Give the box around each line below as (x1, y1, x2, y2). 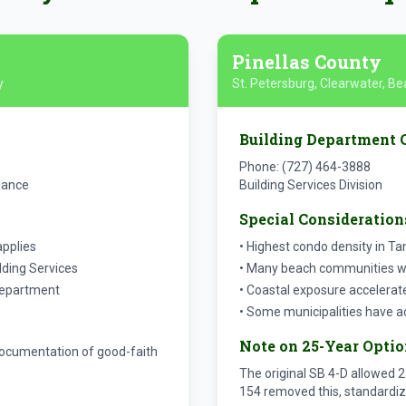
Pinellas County (232, 50, 382, 73)
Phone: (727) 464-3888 (239, 159, 371, 174)
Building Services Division (239, 178, 382, 192)
